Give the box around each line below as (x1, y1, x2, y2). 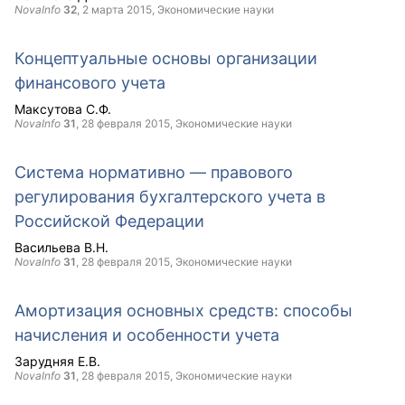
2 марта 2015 (82, 3, 152, 16)
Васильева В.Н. (14, 240, 108, 255)
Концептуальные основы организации (14, 49, 317, 68)
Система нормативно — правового (14, 163, 293, 182)
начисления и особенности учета (14, 325, 279, 344)
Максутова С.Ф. (14, 101, 111, 117)
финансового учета (14, 73, 165, 92)
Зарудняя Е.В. (14, 353, 100, 369)
